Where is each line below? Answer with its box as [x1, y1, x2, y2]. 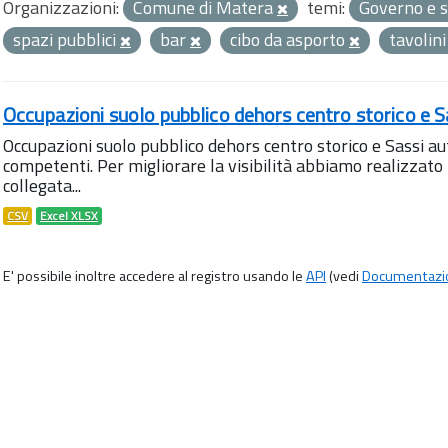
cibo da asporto [230, 26, 349, 53]
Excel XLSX [40, 207, 98, 225]
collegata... [3, 172, 81, 199]
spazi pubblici [13, 26, 120, 53]
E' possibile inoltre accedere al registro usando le [3, 265, 306, 287]
